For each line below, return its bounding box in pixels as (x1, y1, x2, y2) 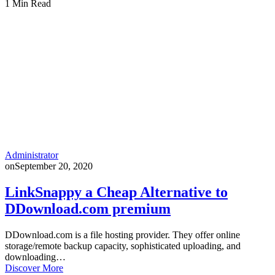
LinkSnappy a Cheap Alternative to (5, 184, 228, 201)
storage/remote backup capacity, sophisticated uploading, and (5, 241, 241, 252)
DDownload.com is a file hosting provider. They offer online (5, 230, 240, 241)
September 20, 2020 (15, 161, 93, 172)
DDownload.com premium (5, 201, 171, 217)
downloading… (5, 252, 66, 263)
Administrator (5, 150, 58, 161)
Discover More (5, 263, 63, 274)
